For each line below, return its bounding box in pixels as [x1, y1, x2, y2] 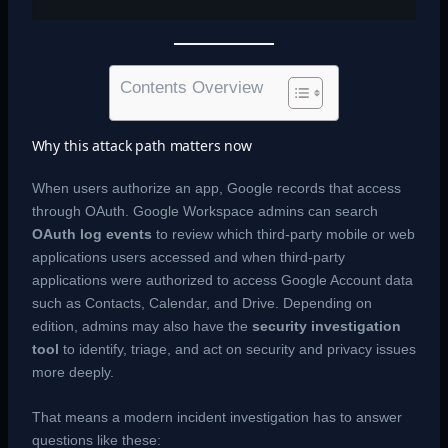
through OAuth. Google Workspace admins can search [31, 202, 378, 219]
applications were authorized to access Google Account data [31, 271, 413, 288]
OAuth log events [31, 225, 152, 242]
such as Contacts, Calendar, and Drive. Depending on [31, 294, 372, 311]
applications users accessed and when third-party [31, 248, 345, 265]
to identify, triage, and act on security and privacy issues [58, 340, 416, 357]
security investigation [251, 317, 401, 334]
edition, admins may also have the [31, 317, 252, 334]
